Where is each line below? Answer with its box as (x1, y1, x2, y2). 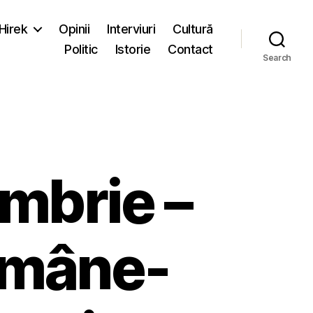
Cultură (173, 21, 213, 36)
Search (262, 52, 292, 63)
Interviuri (107, 21, 156, 36)
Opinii (59, 21, 90, 36)
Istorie (115, 41, 151, 57)
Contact (168, 41, 213, 57)
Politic (64, 41, 98, 57)
